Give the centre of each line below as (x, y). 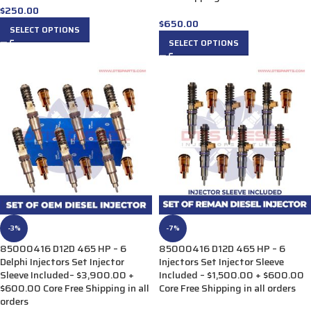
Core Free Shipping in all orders (227, 288)
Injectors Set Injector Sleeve (221, 262)
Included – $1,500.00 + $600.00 (232, 275)
